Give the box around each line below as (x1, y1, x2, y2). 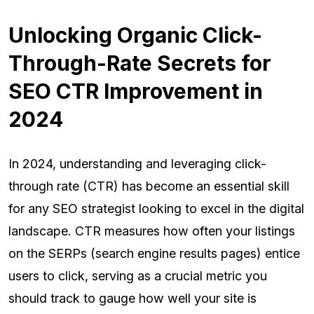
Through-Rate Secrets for (8, 50, 271, 76)
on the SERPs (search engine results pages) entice (8, 246, 300, 261)
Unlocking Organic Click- (8, 22, 262, 48)
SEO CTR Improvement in (8, 78, 263, 104)
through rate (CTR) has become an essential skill (8, 179, 289, 194)
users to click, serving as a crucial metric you (8, 268, 267, 284)
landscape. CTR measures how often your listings (8, 224, 295, 239)
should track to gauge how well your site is (8, 291, 257, 306)
